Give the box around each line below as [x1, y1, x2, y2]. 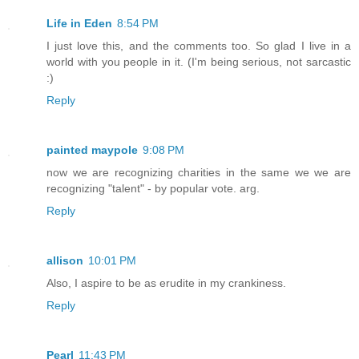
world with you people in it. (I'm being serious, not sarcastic [46, 55, 351, 69]
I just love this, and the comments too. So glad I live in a [46, 39, 351, 53]
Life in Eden [46, 17, 112, 30]
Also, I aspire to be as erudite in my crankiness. [46, 276, 286, 290]
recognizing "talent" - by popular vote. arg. [46, 182, 260, 196]
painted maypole [46, 143, 138, 157]
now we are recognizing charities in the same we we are [46, 166, 351, 179]
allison [46, 254, 83, 268]
